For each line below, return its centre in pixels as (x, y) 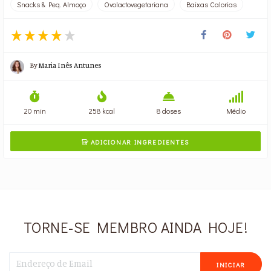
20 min (35, 111)
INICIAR (231, 264)
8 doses (169, 111)
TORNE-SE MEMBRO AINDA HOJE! (135, 227)
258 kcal (102, 111)
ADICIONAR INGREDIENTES (139, 142)
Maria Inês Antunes (70, 65)
